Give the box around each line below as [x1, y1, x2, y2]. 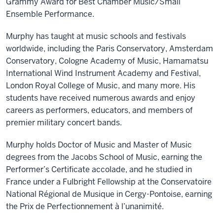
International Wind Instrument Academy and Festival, [6, 68, 201, 78]
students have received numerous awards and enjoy [6, 93, 195, 103]
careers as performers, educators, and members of [6, 105, 193, 115]
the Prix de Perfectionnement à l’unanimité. [6, 201, 164, 212]
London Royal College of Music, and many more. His [6, 80, 195, 91]
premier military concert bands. [6, 117, 122, 128]
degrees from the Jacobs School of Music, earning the [6, 152, 202, 162]
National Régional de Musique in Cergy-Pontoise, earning [6, 189, 212, 199]
